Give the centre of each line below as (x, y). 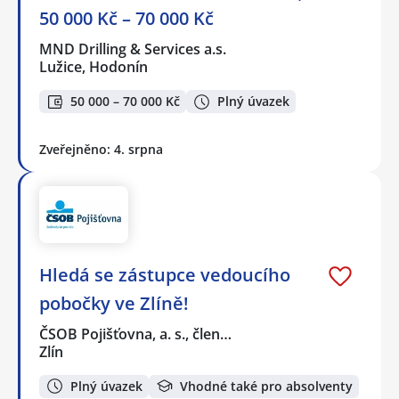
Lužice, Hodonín (94, 66)
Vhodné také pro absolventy (266, 386)
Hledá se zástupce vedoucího (165, 274)
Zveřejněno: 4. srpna (101, 150)
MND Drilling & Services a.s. (134, 49)
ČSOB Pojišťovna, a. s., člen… (136, 334)
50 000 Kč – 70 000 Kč (126, 18)
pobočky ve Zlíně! (114, 303)
